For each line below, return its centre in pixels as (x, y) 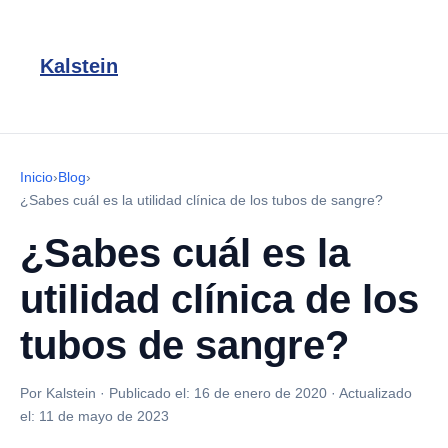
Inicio (36, 177)
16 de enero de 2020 (260, 393)
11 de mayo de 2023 (104, 416)
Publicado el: (151, 393)
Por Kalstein (58, 393)
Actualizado (375, 393)
